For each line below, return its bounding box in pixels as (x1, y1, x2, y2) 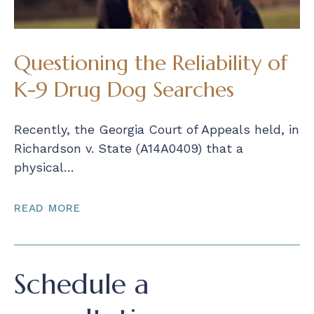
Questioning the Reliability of (14, 49, 287, 76)
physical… (14, 159, 74, 175)
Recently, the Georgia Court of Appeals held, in (14, 121, 299, 137)
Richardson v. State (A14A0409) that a (14, 140, 243, 156)
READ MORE (14, 201, 81, 214)
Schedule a (14, 266, 149, 301)
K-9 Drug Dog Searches (14, 76, 234, 102)
